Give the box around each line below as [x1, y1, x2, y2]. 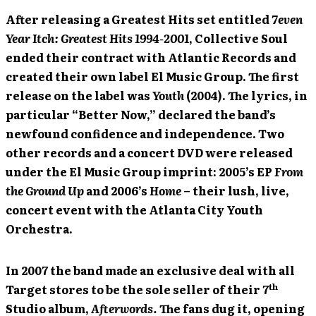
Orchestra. [6, 220, 73, 237]
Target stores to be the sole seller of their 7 [6, 281, 269, 298]
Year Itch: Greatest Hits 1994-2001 [6, 30, 189, 47]
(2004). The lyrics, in [184, 87, 308, 104]
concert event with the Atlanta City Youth [6, 201, 263, 218]
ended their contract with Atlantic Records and [6, 49, 296, 66]
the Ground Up [6, 182, 84, 199]
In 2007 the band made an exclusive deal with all [6, 262, 295, 279]
